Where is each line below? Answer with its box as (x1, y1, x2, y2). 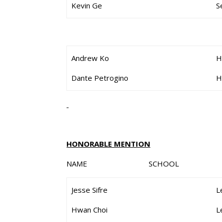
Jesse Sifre (71, 185, 108, 195)
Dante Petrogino (71, 73, 129, 83)
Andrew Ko (71, 53, 110, 63)
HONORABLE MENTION (66, 139, 151, 149)
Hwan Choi (71, 205, 108, 215)
